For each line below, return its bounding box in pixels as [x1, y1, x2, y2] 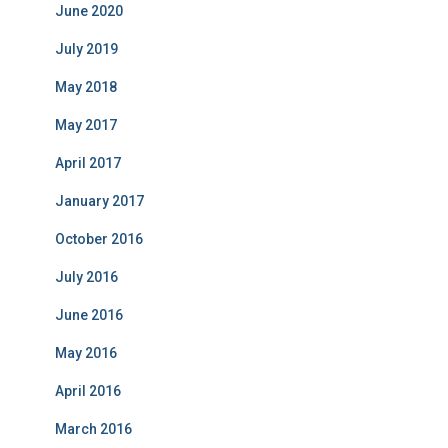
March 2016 [55, 421, 132, 437]
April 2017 [55, 155, 121, 171]
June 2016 [55, 307, 123, 323]
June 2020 [55, 3, 123, 19]
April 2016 [55, 383, 121, 399]
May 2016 [55, 345, 117, 361]
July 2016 [55, 269, 118, 285]
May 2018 [55, 79, 117, 95]
